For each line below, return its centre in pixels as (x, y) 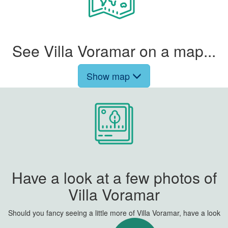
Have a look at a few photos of (114, 177)
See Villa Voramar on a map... (114, 50)
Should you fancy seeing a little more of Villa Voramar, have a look (114, 212)
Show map (109, 76)
